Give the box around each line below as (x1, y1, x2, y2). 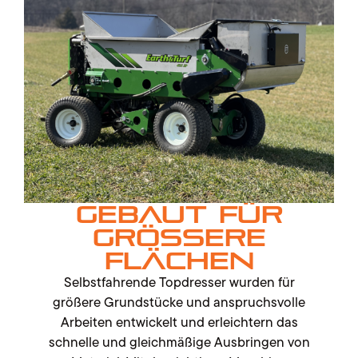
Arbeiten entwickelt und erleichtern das (60, 311, 298, 334)
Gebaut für (75, 201, 283, 229)
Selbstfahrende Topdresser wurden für (63, 271, 295, 294)
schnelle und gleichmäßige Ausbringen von (48, 331, 310, 354)
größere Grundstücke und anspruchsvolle (53, 291, 305, 314)
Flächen (104, 247, 254, 276)
